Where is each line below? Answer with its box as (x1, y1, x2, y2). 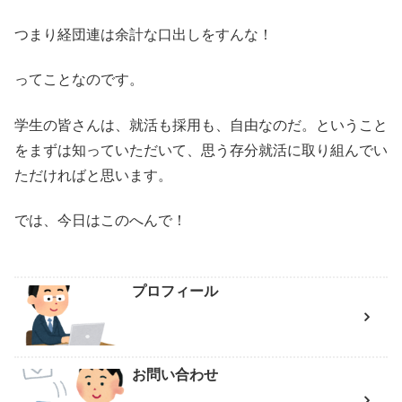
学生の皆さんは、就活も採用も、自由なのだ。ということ (14, 117, 388, 133)
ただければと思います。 (14, 167, 172, 183)
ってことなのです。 (14, 72, 144, 88)
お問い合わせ (132, 366, 218, 382)
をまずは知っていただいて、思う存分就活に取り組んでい (14, 142, 388, 158)
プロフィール (132, 283, 218, 299)
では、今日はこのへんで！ (14, 212, 187, 228)
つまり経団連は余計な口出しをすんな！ (14, 26, 273, 42)
